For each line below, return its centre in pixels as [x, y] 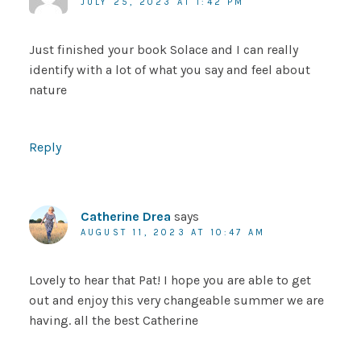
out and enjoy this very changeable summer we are [176, 301]
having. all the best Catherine [113, 321]
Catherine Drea [125, 217]
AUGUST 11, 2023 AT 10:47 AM [173, 233]
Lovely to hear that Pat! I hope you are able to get [170, 280]
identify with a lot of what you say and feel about [169, 70]
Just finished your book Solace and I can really [163, 50]
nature [48, 90]
